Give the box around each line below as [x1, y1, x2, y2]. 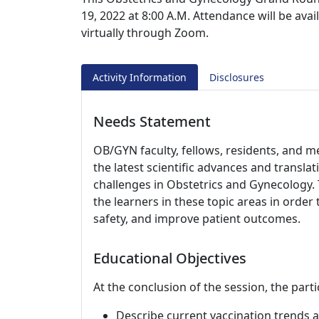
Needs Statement [93, 112, 211, 131]
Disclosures [209, 70, 264, 84]
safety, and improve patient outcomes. [93, 211, 300, 226]
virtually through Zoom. [81, 25, 209, 41]
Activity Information [93, 70, 187, 84]
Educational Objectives [93, 249, 246, 268]
